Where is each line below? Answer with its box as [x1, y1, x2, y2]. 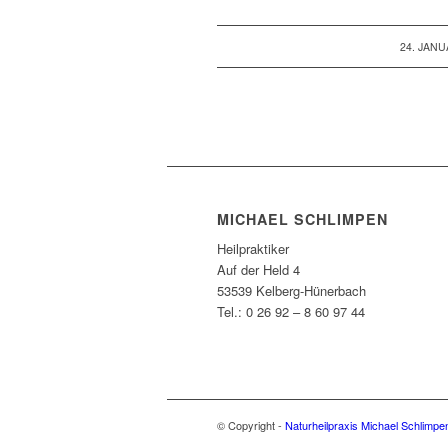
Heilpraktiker [217, 239, 289, 259]
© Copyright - [217, 417, 285, 434]
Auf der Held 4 [217, 260, 300, 280]
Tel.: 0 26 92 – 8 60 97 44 [217, 302, 365, 322]
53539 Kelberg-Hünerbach [217, 281, 366, 301]
